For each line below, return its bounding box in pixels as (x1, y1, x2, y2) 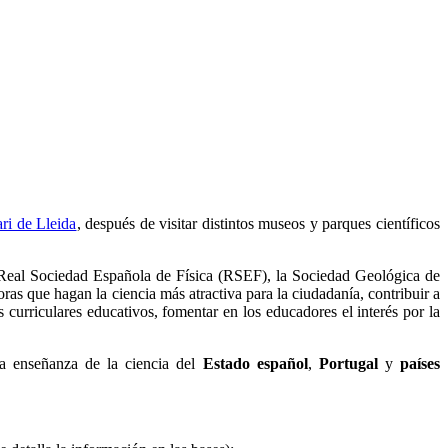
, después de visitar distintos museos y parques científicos (76, 215, 441, 233)
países (400, 355, 441, 373)
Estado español (202, 355, 308, 373)
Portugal (318, 355, 378, 373)
